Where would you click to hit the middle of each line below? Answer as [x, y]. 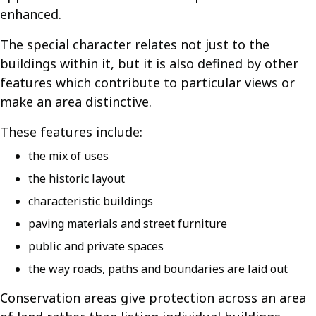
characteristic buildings [91, 201]
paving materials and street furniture [128, 224]
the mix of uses [68, 156]
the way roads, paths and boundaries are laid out [158, 269]
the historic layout [77, 178]
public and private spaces [96, 246]
